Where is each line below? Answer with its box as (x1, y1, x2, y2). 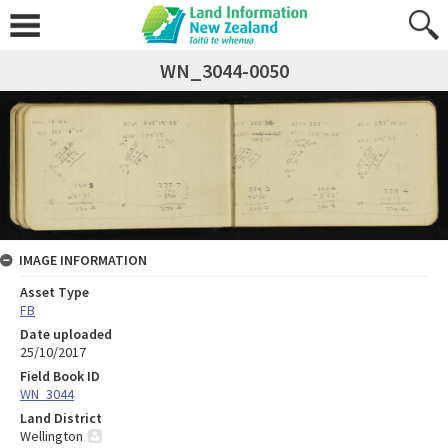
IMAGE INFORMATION (19, 251, 147, 270)
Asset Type (20, 283, 89, 302)
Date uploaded (20, 325, 112, 344)
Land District (20, 409, 102, 428)
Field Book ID (20, 367, 100, 386)
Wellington (20, 427, 83, 446)
